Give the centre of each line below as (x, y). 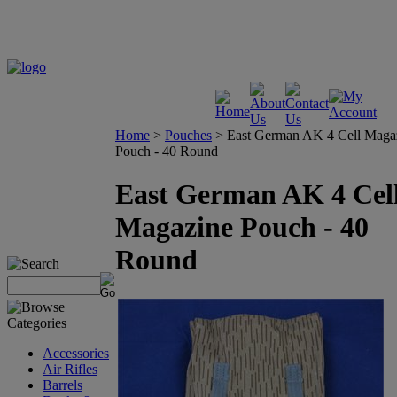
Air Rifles (70, 369)
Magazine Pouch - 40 (242, 227)
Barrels (62, 385)
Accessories (76, 353)
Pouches (188, 135)
